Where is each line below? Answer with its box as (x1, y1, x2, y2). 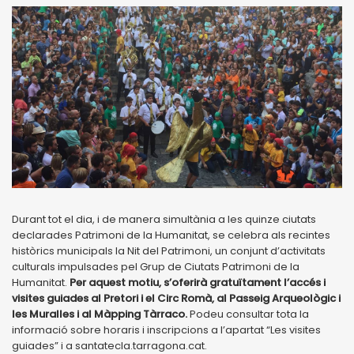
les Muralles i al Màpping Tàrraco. (12, 306, 187, 322)
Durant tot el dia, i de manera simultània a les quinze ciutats (12, 211, 316, 227)
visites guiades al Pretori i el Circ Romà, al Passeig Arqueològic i (12, 290, 341, 306)
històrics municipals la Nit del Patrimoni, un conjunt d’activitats (12, 243, 326, 258)
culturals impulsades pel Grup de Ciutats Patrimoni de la (12, 258, 299, 274)
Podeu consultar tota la (187, 306, 309, 322)
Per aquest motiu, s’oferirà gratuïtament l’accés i (70, 274, 326, 290)
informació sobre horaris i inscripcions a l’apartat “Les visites (12, 322, 321, 337)
